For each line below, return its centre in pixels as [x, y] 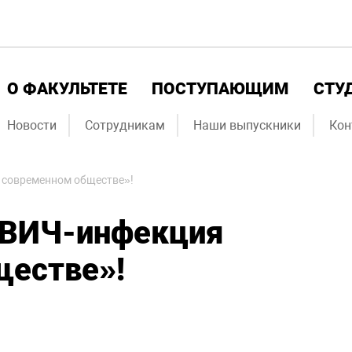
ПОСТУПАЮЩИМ [220, 89]
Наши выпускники [247, 125]
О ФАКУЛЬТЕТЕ [67, 89]
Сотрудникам [125, 125]
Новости [32, 125]
